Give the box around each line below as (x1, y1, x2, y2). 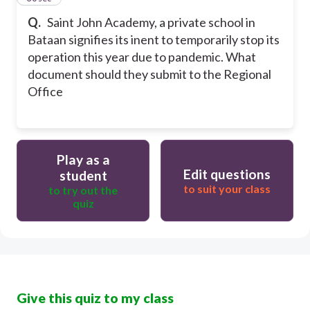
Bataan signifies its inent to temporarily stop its (28, 31, 280, 47)
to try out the (48, 183, 118, 197)
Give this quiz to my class (17, 289, 174, 306)
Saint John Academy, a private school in (47, 14, 255, 30)
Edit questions (183, 165, 271, 182)
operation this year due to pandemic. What (28, 48, 256, 64)
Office (28, 83, 63, 99)
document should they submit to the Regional (28, 66, 271, 82)
